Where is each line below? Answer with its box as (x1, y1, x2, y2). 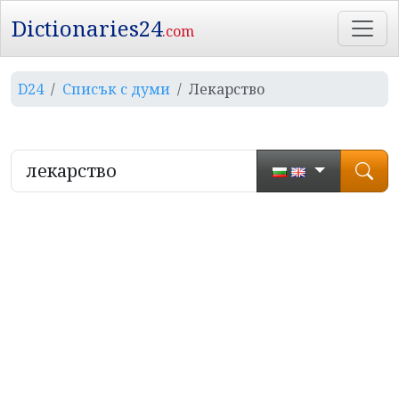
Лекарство (189, 79, 265, 99)
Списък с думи (62, 79, 170, 99)
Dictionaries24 (12, 13, 162, 43)
